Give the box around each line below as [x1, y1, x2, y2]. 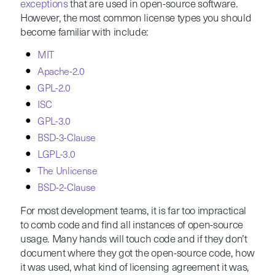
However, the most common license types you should [20, 13, 252, 24]
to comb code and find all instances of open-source [20, 220, 243, 231]
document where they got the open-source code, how [20, 248, 255, 259]
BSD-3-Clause [37, 133, 96, 144]
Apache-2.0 [37, 67, 85, 77]
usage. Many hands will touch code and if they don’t [20, 234, 247, 245]
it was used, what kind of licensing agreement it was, [20, 262, 249, 273]
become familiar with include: [20, 27, 149, 38]
